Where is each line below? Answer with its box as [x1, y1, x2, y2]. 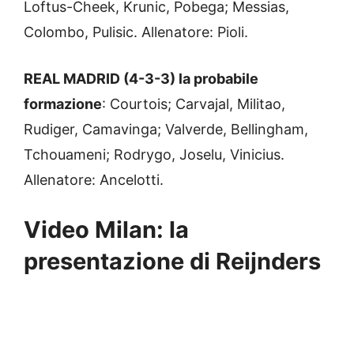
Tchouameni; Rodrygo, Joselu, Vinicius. [24, 146, 284, 164]
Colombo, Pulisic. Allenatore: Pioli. [24, 24, 248, 41]
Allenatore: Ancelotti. [24, 171, 164, 189]
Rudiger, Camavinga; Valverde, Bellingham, [24, 121, 308, 138]
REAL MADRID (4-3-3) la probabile [24, 70, 258, 88]
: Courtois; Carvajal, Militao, [102, 96, 285, 113]
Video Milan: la [24, 216, 189, 244]
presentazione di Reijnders [24, 247, 321, 276]
